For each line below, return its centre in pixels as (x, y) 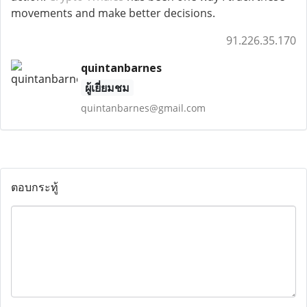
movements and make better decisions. (113, 13)
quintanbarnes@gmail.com (143, 108)
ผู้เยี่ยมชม (107, 88)
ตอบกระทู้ (35, 187)
